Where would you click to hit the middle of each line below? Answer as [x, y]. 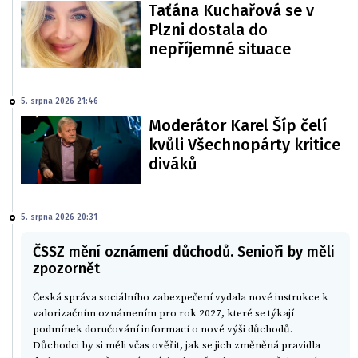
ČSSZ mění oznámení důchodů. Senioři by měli [184, 251]
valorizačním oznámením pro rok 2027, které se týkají [163, 313]
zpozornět [66, 268]
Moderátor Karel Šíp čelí [238, 126]
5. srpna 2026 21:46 [60, 102]
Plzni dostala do [208, 29]
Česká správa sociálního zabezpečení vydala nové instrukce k [181, 297]
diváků [173, 164]
